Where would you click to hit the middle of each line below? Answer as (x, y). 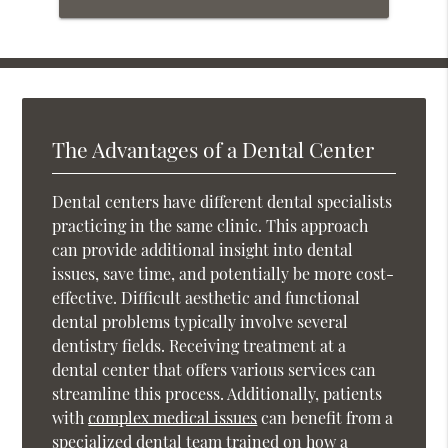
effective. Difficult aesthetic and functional (206, 297)
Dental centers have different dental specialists (222, 201)
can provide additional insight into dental (203, 249)
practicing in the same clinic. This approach (210, 225)
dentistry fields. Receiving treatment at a (199, 345)
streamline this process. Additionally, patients (217, 393)
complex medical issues (173, 417)
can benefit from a (325, 417)
